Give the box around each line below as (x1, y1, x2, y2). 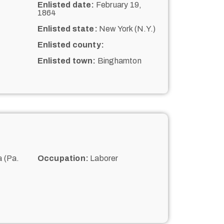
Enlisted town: (37, 56, 96, 65)
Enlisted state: (37, 24, 97, 33)
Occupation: (37, 153, 88, 162)
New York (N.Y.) (97, 24, 155, 33)
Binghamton (95, 56, 141, 65)
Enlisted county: (37, 40, 104, 49)
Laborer (88, 153, 118, 162)
